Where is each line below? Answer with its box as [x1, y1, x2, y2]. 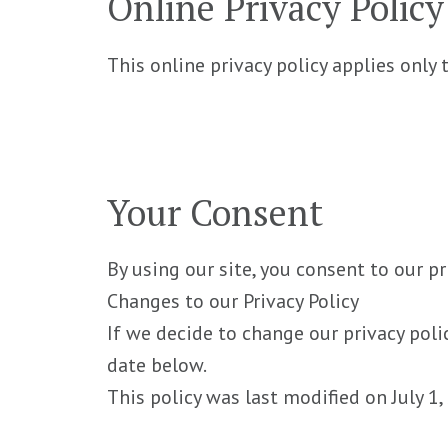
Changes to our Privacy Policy [107, 288, 360, 315]
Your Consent [107, 188, 324, 236]
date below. [107, 352, 208, 379]
